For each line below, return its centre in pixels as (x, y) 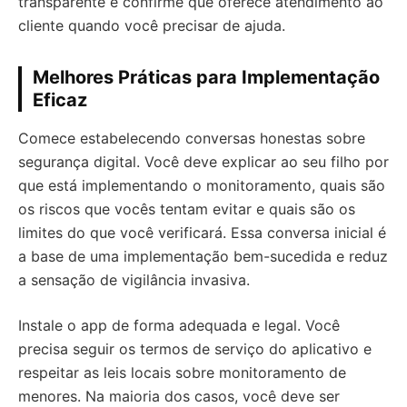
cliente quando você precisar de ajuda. (152, 25)
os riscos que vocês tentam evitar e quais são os (187, 209)
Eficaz (60, 100)
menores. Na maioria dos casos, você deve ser (179, 396)
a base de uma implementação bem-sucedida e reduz (203, 256)
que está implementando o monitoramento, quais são (202, 185)
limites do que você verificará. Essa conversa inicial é (202, 233)
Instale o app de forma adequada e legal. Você (179, 325)
